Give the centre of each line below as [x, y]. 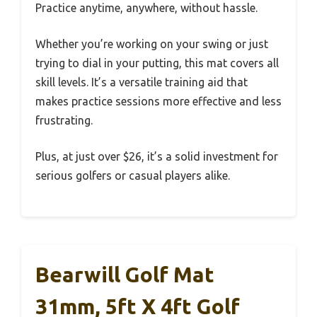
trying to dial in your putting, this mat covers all [157, 63]
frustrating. [64, 120]
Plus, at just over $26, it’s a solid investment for [157, 156]
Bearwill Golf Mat [125, 275]
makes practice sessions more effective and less [158, 101]
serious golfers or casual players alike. [133, 175]
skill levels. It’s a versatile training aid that [142, 82]
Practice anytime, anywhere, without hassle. [146, 8]
